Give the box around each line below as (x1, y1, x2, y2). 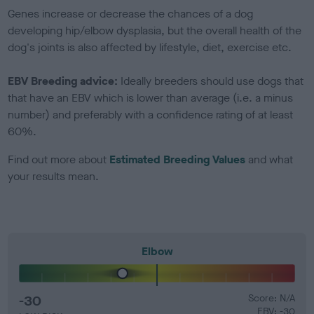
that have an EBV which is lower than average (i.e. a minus (8, 90, 294, 105)
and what (245, 151, 294, 167)
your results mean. (8, 168, 100, 184)
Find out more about (8, 151, 110, 167)
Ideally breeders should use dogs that (121, 73, 304, 88)
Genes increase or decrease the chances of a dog (8, 6, 254, 21)
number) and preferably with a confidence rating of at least (8, 107, 294, 122)
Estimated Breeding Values (109, 151, 246, 167)
